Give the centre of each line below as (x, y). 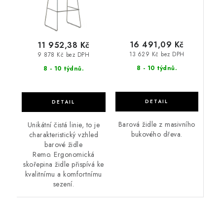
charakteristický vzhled (63, 134)
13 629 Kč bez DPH (157, 55)
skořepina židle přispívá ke (64, 164)
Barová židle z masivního (157, 125)
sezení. (63, 184)
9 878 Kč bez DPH (64, 55)
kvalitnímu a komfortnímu (63, 174)
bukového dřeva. (157, 134)
